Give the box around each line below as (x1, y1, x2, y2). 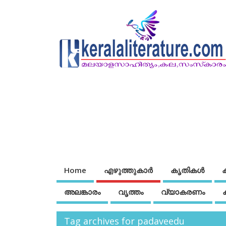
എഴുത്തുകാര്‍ (104, 165, 153, 176)
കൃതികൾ (171, 165, 204, 176)
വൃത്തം (118, 186, 143, 197)
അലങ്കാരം (64, 186, 100, 197)
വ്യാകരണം (161, 186, 205, 197)
